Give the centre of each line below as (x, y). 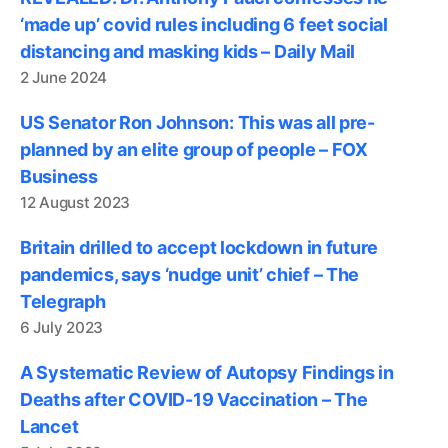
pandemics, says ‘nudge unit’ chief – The (190, 274)
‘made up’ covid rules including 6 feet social (204, 24)
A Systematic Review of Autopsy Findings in (207, 372)
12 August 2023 (75, 202)
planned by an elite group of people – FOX (194, 149)
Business (59, 176)
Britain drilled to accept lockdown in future (199, 247)
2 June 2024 (64, 77)
